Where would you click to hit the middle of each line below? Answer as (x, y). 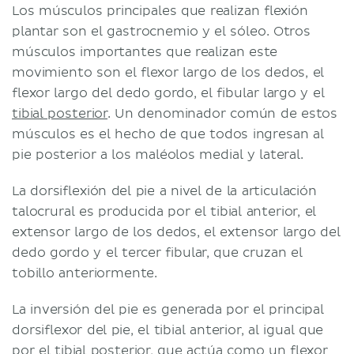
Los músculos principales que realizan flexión (160, 11)
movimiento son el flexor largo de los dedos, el (168, 72)
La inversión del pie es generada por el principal (168, 309)
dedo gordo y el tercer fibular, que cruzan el (157, 252)
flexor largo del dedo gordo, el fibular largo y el (168, 93)
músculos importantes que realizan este (145, 52)
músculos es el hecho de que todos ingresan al (168, 134)
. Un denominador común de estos (223, 113)
